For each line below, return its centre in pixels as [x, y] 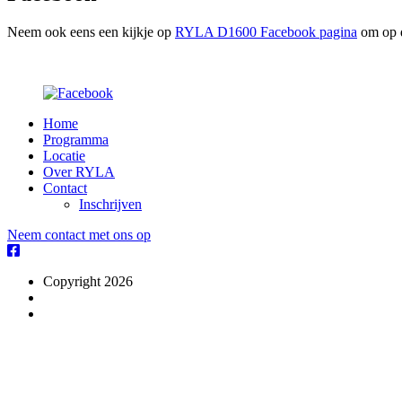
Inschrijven [110, 205]
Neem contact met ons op [79, 235]
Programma [76, 140]
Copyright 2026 [88, 282]
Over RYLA [79, 172]
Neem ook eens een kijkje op [91, 32]
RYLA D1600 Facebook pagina [266, 32]
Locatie [64, 156]
